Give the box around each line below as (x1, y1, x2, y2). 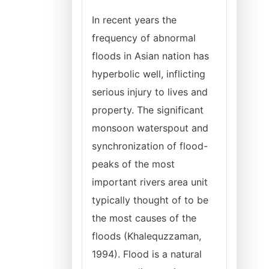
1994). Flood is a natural (92, 248, 202, 260)
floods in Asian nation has (92, 50, 209, 62)
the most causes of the (92, 212, 196, 224)
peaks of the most (92, 158, 175, 170)
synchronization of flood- (92, 140, 208, 152)
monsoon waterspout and (92, 122, 208, 134)
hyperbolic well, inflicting (92, 68, 205, 80)
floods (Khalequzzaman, (92, 230, 201, 242)
